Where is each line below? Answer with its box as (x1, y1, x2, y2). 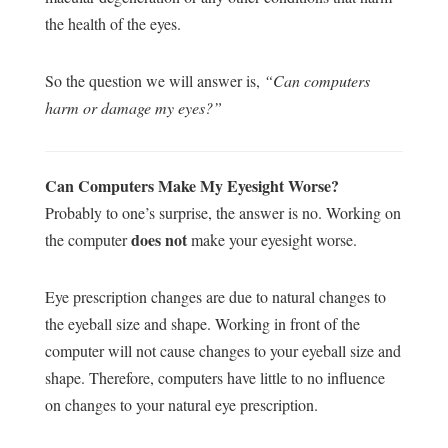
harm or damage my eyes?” (44, 97, 222, 119)
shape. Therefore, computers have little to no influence (44, 367, 385, 389)
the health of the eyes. (44, 13, 186, 35)
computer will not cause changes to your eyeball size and (44, 340, 401, 362)
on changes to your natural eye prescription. (44, 394, 323, 416)
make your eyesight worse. (186, 229, 362, 251)
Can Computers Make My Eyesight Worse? (44, 174, 339, 198)
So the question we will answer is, (44, 70, 264, 92)
